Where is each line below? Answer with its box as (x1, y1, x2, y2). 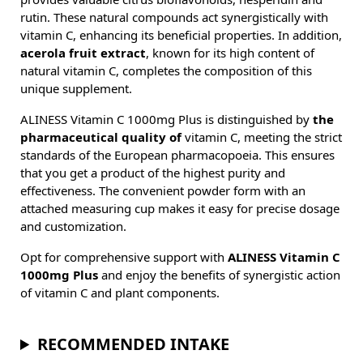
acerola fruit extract (20, 47, 146, 59)
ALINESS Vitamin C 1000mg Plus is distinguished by (20, 113, 313, 126)
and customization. (20, 220, 126, 233)
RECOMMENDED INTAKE (37, 335, 230, 352)
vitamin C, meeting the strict (181, 131, 342, 143)
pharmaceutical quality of (20, 131, 181, 143)
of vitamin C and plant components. (20, 287, 220, 299)
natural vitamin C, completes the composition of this (20, 65, 312, 77)
